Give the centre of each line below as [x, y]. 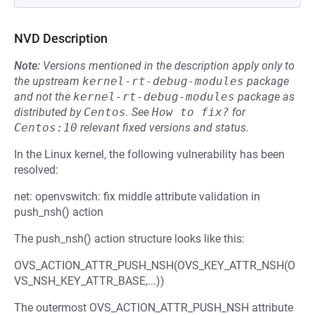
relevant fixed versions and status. [163, 128]
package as [265, 97]
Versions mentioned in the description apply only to [169, 66]
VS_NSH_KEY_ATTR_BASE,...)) [89, 281]
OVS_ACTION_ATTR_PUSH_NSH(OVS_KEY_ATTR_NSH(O [155, 265]
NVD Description [61, 38]
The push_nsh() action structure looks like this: [129, 239]
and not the [44, 97]
